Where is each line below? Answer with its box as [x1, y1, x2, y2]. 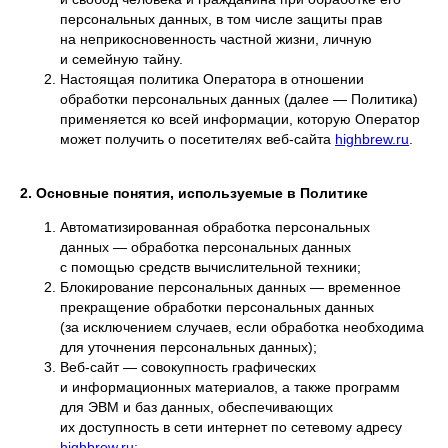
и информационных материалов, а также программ [60, 379, 400, 395]
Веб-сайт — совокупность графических [60, 359, 316, 375]
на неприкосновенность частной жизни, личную [60, 31, 372, 47]
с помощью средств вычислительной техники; [60, 259, 361, 275]
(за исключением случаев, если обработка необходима [60, 319, 424, 335]
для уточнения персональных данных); [60, 339, 317, 355]
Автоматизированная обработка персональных [60, 219, 370, 235]
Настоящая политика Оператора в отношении [60, 71, 364, 87]
